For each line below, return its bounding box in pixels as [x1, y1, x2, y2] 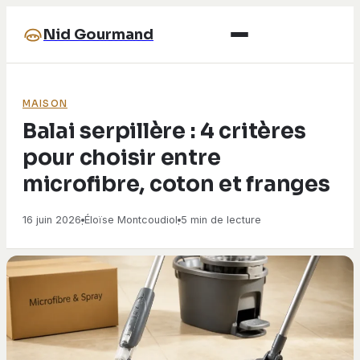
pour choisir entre [22, 144, 221, 171]
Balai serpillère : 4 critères [22, 117, 306, 145]
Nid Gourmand [43, 26, 153, 43]
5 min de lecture [181, 214, 261, 226]
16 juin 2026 [22, 214, 81, 226]
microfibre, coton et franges [22, 170, 330, 198]
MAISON [22, 98, 67, 109]
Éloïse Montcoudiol [84, 214, 178, 226]
